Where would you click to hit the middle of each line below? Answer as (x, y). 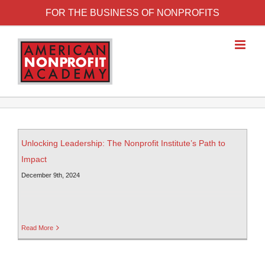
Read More (37, 228)
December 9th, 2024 (51, 175)
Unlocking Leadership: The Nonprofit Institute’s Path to (123, 143)
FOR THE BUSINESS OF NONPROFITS (132, 12)
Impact (34, 159)
